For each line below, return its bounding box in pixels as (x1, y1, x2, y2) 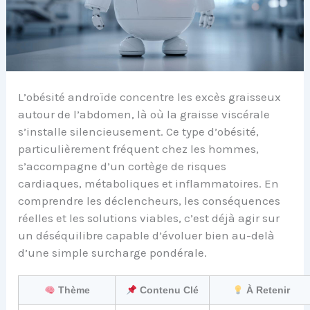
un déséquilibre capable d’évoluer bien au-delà (18, 228, 275, 243)
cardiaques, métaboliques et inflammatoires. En (18, 176, 280, 191)
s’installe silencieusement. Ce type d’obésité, (18, 125, 259, 139)
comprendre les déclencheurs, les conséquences (18, 194, 281, 208)
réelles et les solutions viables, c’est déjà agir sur (18, 211, 280, 226)
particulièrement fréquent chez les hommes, (18, 142, 259, 156)
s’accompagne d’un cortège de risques (18, 159, 227, 174)
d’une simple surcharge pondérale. (18, 246, 208, 260)
